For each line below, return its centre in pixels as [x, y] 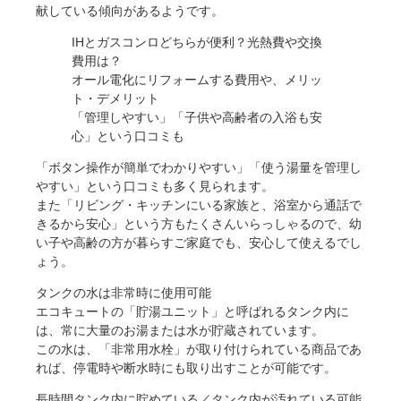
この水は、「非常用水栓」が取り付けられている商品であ [199, 350]
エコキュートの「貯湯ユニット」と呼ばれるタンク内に [192, 312]
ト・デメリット [115, 99]
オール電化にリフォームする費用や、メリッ [197, 80]
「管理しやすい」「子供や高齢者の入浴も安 [197, 118]
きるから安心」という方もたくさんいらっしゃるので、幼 [199, 224]
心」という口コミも [128, 137]
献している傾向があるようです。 [130, 11]
